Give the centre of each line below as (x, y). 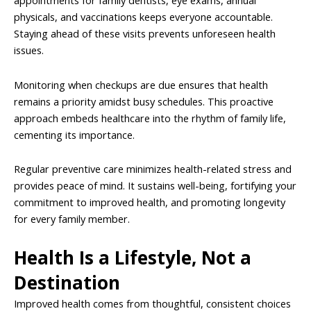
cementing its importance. (74, 134)
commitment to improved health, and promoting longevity (150, 202)
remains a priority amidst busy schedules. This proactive (144, 101)
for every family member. (72, 219)
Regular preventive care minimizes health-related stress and (153, 169)
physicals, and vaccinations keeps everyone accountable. (143, 17)
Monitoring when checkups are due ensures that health (141, 84)
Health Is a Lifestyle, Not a (133, 257)
